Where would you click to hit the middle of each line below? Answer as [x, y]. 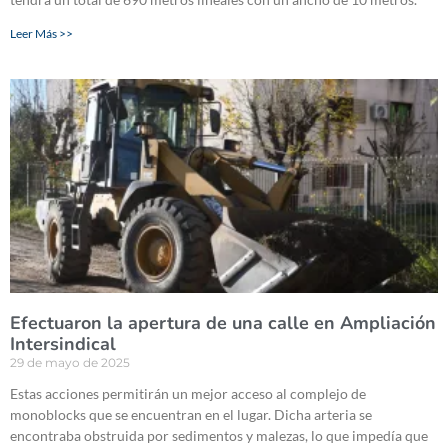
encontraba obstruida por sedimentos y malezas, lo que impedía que [219, 436]
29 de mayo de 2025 [70, 363]
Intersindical [63, 344]
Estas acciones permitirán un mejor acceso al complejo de [188, 394]
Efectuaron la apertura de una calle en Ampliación [223, 323]
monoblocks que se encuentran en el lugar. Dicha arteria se [191, 415]
